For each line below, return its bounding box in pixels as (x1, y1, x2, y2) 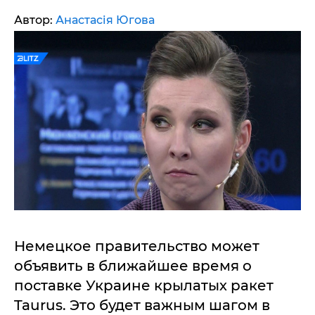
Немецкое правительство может (14, 238, 259, 255)
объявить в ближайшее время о (14, 257, 252, 274)
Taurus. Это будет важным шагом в (14, 297, 270, 314)
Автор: (14, 13, 56, 27)
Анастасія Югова (56, 13, 155, 27)
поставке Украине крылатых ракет (14, 277, 274, 294)
